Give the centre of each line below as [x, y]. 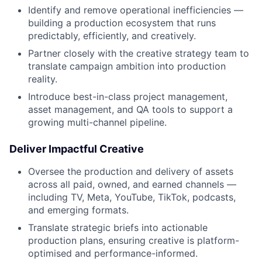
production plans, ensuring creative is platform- [134, 241]
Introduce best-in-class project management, [128, 97]
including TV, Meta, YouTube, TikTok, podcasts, [132, 197]
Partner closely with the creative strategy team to [139, 54]
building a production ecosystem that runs [122, 23]
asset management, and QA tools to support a [130, 110]
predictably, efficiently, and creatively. [112, 36]
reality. [43, 79]
